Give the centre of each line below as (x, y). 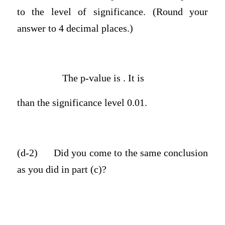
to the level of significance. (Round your (113, 12)
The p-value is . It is (103, 78)
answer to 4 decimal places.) (75, 28)
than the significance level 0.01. (82, 103)
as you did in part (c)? (62, 169)
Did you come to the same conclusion (131, 153)
